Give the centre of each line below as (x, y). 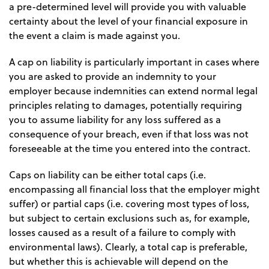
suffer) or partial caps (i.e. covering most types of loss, (129, 204)
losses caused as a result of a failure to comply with (122, 233)
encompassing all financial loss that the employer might (134, 189)
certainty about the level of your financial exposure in (128, 21)
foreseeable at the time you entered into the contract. (130, 149)
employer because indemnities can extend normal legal (133, 91)
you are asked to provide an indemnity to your (113, 77)
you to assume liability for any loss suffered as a (115, 120)
